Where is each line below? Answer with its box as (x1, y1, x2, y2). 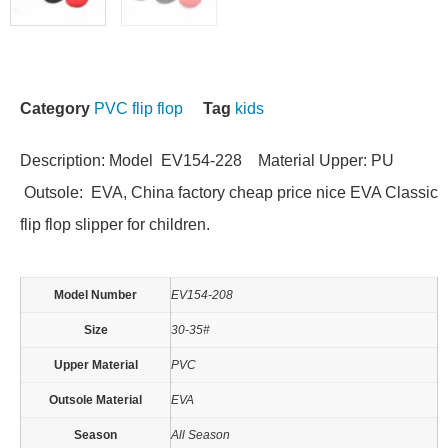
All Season (171, 427, 230, 442)
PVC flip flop (94, 99, 183, 117)
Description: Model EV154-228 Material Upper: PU (20, 151, 398, 169)
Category (20, 99, 90, 117)
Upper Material (53, 357, 138, 372)
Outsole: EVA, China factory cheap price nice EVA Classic (20, 183, 438, 201)
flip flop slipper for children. (20, 215, 210, 233)
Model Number (54, 287, 137, 302)
